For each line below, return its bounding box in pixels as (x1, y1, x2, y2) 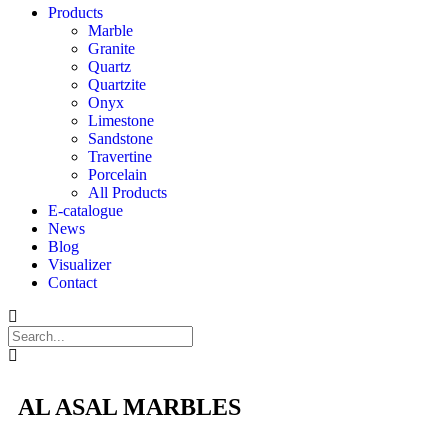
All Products (88, 184, 167, 201)
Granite (88, 40, 135, 57)
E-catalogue (48, 202, 123, 219)
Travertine (88, 148, 152, 165)
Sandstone (88, 130, 153, 147)
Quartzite (88, 76, 146, 93)
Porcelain (88, 166, 147, 183)
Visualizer (48, 256, 111, 273)
